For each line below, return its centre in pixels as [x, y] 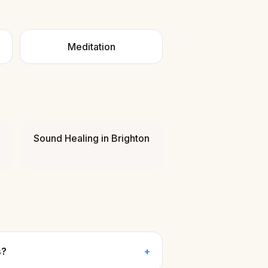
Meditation [91, 47]
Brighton [130, 138]
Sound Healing [66, 138]
